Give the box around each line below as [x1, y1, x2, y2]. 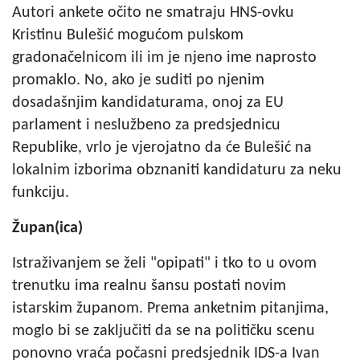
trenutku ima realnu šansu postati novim [12, 277, 286, 294]
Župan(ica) [12, 219, 83, 236]
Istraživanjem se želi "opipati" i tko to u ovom [12, 255, 317, 272]
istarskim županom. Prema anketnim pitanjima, [12, 300, 329, 317]
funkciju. [12, 184, 69, 201]
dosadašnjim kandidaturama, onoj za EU [12, 94, 284, 111]
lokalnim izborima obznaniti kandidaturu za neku [12, 162, 342, 178]
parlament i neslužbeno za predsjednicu [12, 117, 280, 133]
